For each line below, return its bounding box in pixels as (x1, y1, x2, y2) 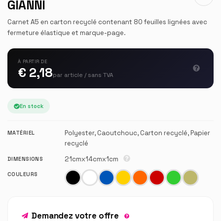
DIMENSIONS (7, 155, 43, 162)
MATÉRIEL (7, 129, 35, 137)
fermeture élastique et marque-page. (7, 28, 126, 37)
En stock (19, 102, 43, 110)
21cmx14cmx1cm (65, 154, 120, 163)
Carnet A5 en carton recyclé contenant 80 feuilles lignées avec (7, 17, 207, 26)
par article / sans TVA (53, 71, 113, 79)
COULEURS (7, 171, 38, 178)
